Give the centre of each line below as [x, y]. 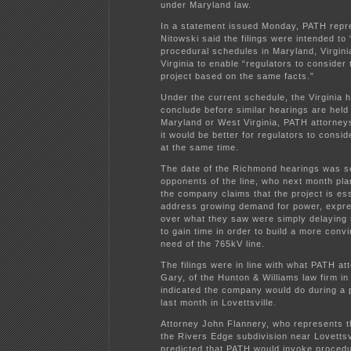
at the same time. [200, 148]
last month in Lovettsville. [219, 303]
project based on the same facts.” [237, 76]
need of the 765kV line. [213, 244]
